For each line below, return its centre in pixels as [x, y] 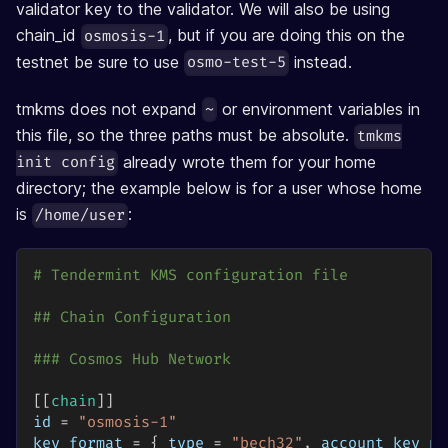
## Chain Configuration [132, 318]
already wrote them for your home [247, 161]
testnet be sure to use [100, 61]
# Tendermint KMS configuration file [190, 276]
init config [65, 163]
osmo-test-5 [237, 63]
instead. [321, 61]
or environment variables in [319, 108]
